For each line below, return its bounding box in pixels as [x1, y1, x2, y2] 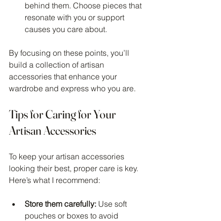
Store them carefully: [25, 198, 96, 209]
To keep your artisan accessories [9, 151, 126, 161]
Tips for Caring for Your [9, 107, 118, 121]
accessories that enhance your [9, 71, 119, 81]
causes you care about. [25, 24, 107, 34]
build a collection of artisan [9, 59, 106, 70]
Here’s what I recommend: [9, 175, 100, 185]
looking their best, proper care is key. [9, 163, 140, 173]
